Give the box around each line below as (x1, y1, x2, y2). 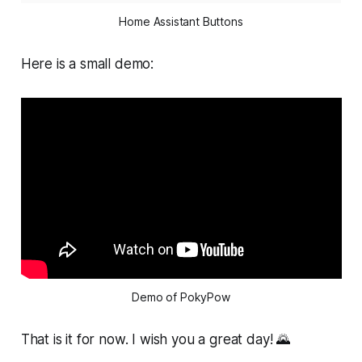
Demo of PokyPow (132, 290, 230, 305)
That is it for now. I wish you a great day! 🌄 (20, 331, 291, 348)
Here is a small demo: (20, 56, 154, 73)
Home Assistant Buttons (119, 15, 243, 29)
